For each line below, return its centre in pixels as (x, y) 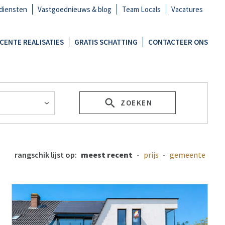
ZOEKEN (135, 103)
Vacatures (187, 9)
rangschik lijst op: (47, 155)
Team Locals (142, 9)
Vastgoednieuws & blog (75, 9)
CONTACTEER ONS (178, 42)
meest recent (107, 155)
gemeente (188, 155)
